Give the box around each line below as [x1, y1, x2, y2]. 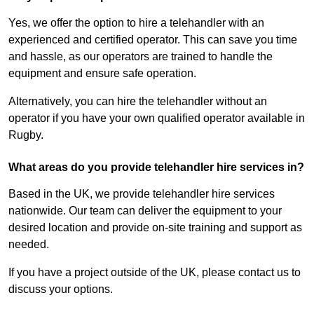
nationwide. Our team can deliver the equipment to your [8, 205, 282, 217]
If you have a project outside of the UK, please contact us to [8, 266, 301, 279]
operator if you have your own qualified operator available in [8, 112, 305, 125]
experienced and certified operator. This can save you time [8, 34, 297, 46]
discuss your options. [8, 283, 113, 296]
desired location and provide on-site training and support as [8, 221, 302, 234]
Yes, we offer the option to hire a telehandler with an [8, 17, 264, 29]
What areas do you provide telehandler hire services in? [8, 161, 304, 174]
